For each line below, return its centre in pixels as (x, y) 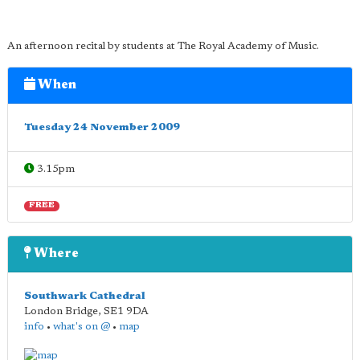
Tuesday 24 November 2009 (102, 127)
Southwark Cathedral (85, 296)
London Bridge (61, 311)
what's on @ (82, 327)
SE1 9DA (126, 311)
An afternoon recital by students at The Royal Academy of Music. (163, 46)
